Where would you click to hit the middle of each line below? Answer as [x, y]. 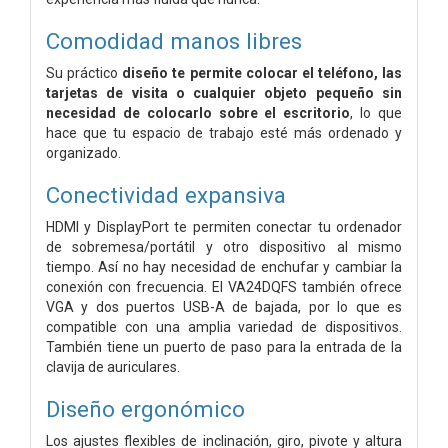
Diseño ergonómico [145, 408]
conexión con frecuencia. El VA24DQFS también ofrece [224, 286]
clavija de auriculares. [113, 366]
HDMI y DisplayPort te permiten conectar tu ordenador [224, 226]
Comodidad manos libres [174, 40]
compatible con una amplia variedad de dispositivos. [224, 326]
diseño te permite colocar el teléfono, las [262, 72]
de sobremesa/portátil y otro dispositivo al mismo [224, 246]
